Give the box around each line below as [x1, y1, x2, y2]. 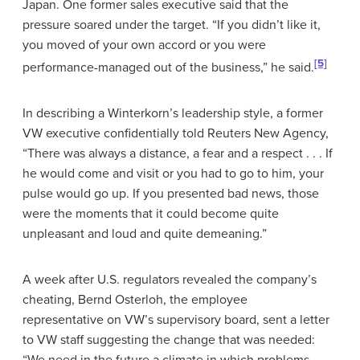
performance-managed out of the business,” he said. [22, 59, 314, 76]
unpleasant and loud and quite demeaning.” [22, 225, 267, 242]
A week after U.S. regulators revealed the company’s [22, 271, 317, 288]
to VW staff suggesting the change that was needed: [22, 331, 315, 348]
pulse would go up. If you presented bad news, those [22, 185, 319, 202]
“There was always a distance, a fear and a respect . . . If [22, 145, 333, 162]
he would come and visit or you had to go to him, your [22, 165, 324, 182]
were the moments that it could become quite [22, 205, 279, 222]
